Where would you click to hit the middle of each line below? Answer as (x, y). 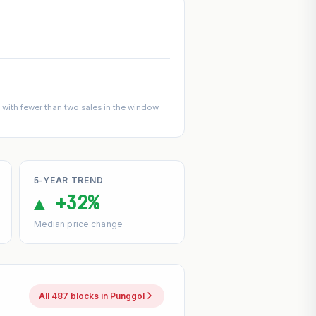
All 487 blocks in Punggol (92, 296)
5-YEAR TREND (68, 180)
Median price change (78, 224)
